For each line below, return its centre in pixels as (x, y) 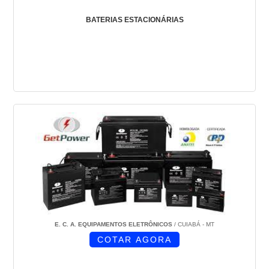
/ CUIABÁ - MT (193, 225)
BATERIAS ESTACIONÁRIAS (134, 20)
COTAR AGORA (134, 240)
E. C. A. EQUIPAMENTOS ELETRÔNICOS (113, 225)
